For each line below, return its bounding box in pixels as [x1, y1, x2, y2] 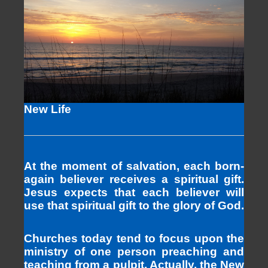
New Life [24, 102, 71, 115]
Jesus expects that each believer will [24, 186, 244, 199]
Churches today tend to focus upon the [24, 232, 244, 245]
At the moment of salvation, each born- [24, 160, 244, 173]
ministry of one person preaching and [24, 245, 244, 258]
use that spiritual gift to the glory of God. [24, 199, 244, 212]
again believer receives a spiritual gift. [24, 173, 244, 186]
